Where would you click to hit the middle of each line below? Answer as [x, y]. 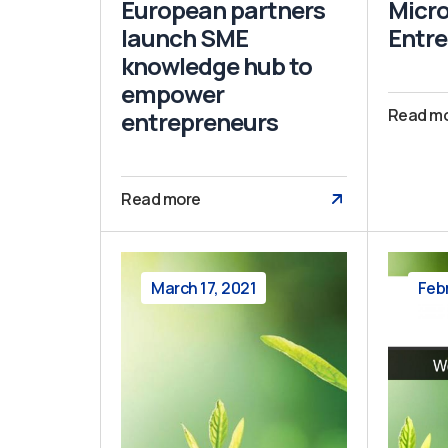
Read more [161, 198]
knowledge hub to [216, 65]
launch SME [184, 37]
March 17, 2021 [203, 287]
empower [172, 93]
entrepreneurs [199, 121]
